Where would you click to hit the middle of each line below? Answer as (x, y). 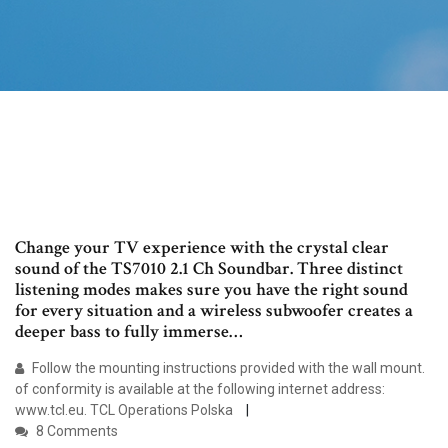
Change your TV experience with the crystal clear (202, 248)
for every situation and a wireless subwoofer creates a (214, 311)
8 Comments (75, 431)
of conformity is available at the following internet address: (200, 389)
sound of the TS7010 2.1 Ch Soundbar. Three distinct (209, 269)
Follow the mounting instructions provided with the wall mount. (227, 368)
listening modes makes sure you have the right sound (211, 290)
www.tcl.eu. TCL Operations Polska (125, 410)
